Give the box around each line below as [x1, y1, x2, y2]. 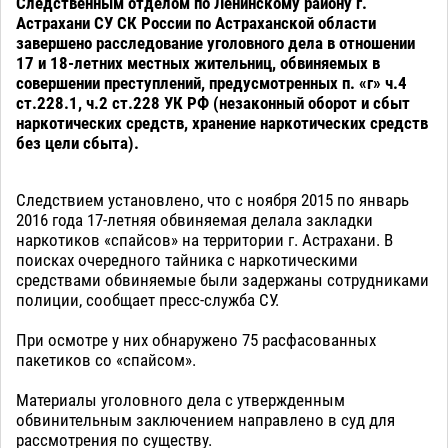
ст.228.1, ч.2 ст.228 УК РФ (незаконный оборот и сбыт [16, 92, 410, 113]
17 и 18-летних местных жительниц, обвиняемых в [16, 52, 380, 73]
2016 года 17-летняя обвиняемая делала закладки [16, 209, 373, 230]
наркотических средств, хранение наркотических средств [16, 112, 428, 133]
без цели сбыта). [16, 132, 139, 153]
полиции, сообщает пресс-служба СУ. [16, 289, 279, 310]
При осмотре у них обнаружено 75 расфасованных [16, 329, 376, 350]
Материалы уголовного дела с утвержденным [16, 389, 345, 410]
